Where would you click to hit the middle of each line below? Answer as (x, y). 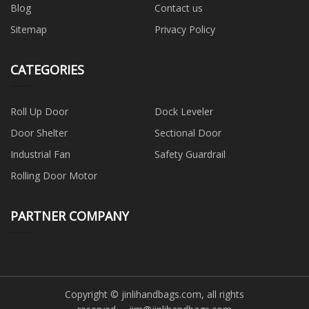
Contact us (179, 8)
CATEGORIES (47, 70)
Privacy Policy (185, 30)
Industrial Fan (40, 154)
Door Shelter (39, 133)
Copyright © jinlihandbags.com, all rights (154, 294)
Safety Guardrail (190, 154)
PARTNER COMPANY (70, 216)
